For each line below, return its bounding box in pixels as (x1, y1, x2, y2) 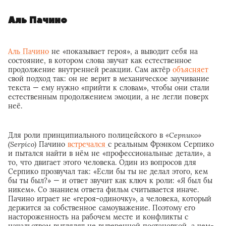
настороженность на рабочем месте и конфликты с (8, 212, 188, 221)
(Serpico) (8, 139, 36, 149)
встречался (68, 139, 108, 149)
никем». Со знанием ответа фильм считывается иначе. (8, 185, 199, 194)
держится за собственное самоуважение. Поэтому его (8, 203, 195, 212)
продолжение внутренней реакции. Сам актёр (8, 65, 173, 74)
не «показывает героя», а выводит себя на (49, 46, 198, 56)
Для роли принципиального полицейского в (8, 130, 165, 140)
